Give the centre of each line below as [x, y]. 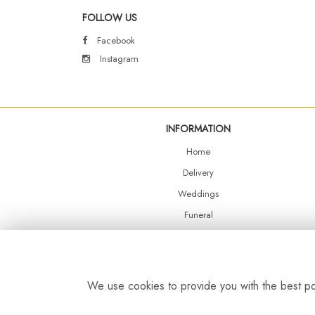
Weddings [198, 194]
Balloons [198, 278]
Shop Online [198, 236]
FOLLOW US [110, 18]
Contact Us [198, 299]
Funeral [198, 215]
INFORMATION [198, 129]
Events [198, 257]
